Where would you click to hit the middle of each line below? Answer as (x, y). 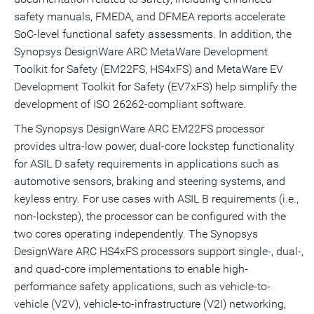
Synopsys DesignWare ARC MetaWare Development (141, 52)
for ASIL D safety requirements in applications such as (146, 164)
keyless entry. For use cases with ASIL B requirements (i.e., (156, 199)
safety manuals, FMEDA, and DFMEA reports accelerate (150, 16)
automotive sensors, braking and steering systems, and (150, 181)
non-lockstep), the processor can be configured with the (150, 216)
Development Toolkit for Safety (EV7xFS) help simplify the (155, 87)
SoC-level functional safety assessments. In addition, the (153, 34)
